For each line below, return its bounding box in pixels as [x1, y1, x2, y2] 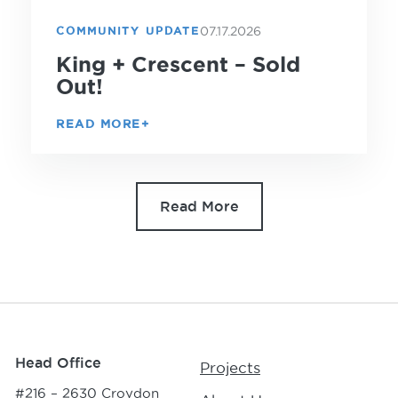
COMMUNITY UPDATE [56, 25, 200, 36]
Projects [200, 359, 260, 376]
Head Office [15, 354, 101, 370]
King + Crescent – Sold [56, 52, 300, 76]
